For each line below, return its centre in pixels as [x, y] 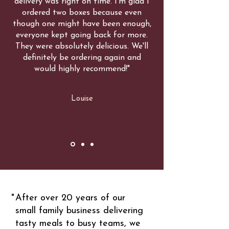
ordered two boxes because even [82, 13]
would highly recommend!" [82, 69]
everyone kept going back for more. [82, 35]
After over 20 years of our [70, 198]
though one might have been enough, [82, 24]
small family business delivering [79, 211]
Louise [82, 99]
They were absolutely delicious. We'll [82, 47]
